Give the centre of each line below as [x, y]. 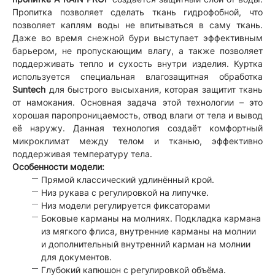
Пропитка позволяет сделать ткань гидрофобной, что [137, 12]
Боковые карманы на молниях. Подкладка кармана [151, 218]
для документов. [76, 257]
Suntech [29, 89]
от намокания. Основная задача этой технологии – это [137, 102]
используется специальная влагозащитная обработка [137, 76]
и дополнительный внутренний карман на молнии [146, 244]
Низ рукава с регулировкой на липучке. [125, 192]
